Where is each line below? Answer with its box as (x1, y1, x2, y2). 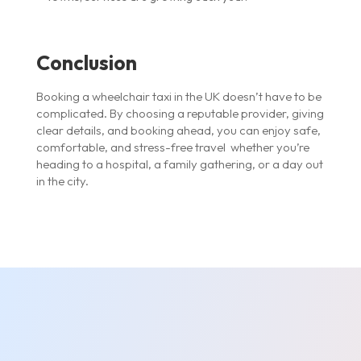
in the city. (35, 172, 89, 189)
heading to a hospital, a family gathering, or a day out (35, 156, 323, 172)
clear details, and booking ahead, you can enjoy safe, (35, 122, 321, 138)
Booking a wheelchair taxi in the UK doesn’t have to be (35, 88, 322, 104)
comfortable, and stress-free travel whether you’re (35, 139, 309, 155)
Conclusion (35, 49, 137, 76)
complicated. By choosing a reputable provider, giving (35, 105, 324, 121)
